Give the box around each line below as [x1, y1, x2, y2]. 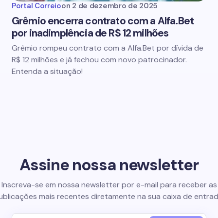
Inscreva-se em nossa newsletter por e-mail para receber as [1, 180, 217, 190]
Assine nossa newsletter [19, 154, 199, 175]
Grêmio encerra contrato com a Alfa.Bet [12, 14, 194, 28]
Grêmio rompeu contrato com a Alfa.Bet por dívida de [12, 43, 203, 53]
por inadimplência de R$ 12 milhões [12, 26, 169, 40]
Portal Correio [12, 1, 61, 11]
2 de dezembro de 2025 [72, 1, 158, 11]
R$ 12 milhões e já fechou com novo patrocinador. [12, 54, 187, 65]
